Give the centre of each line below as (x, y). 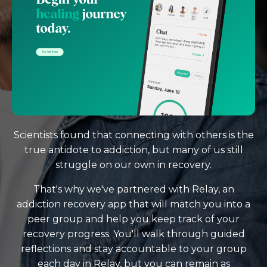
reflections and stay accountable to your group (133, 249)
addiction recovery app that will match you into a (133, 204)
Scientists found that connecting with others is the (133, 135)
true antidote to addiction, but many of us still (133, 150)
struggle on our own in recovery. (133, 164)
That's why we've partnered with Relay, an (133, 189)
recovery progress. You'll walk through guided (133, 234)
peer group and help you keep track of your (133, 219)
